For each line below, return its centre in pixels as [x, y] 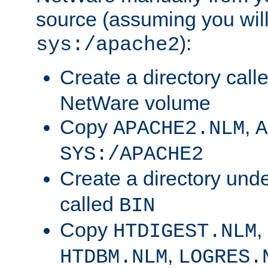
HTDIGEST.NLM [185, 232]
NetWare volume [135, 103]
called [89, 204]
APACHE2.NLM [179, 129]
